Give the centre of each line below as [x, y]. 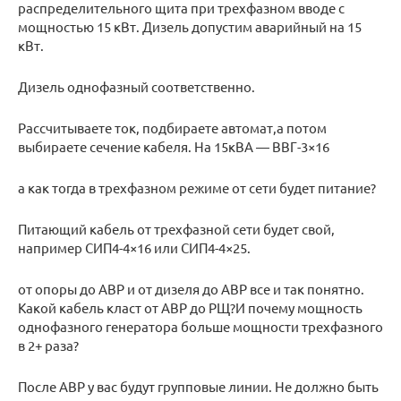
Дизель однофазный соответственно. [137, 87]
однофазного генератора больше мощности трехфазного [200, 327]
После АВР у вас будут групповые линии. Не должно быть [198, 387]
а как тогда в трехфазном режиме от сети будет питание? [197, 188]
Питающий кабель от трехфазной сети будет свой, [176, 229]
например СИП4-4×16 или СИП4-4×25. [134, 248]
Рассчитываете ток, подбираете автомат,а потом [172, 128]
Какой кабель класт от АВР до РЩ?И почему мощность [190, 308]
